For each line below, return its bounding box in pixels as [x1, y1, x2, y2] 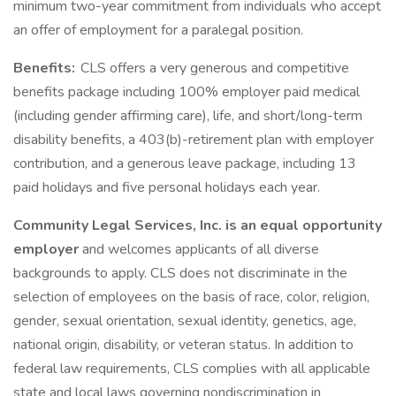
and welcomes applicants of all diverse [82, 240, 319, 259]
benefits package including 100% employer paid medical [13, 82, 360, 102]
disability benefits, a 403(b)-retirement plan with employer [13, 130, 374, 149]
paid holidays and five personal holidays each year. [13, 178, 320, 197]
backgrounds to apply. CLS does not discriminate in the [13, 263, 347, 283]
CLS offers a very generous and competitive [77, 58, 349, 78]
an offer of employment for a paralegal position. [13, 20, 303, 40]
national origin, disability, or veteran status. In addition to [13, 335, 354, 354]
